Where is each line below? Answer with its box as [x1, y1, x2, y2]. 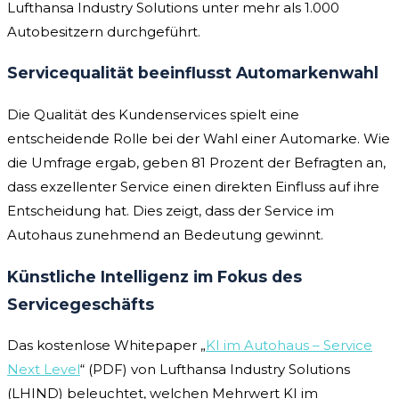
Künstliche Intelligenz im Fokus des [7, 266, 302, 286]
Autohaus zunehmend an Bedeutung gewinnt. [7, 226, 323, 243]
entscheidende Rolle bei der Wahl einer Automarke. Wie [7, 130, 390, 147]
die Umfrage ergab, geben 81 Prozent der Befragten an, [7, 154, 386, 171]
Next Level [7, 361, 80, 379]
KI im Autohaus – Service [206, 337, 372, 354]
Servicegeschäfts [7, 294, 154, 313]
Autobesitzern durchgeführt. [7, 22, 200, 40]
